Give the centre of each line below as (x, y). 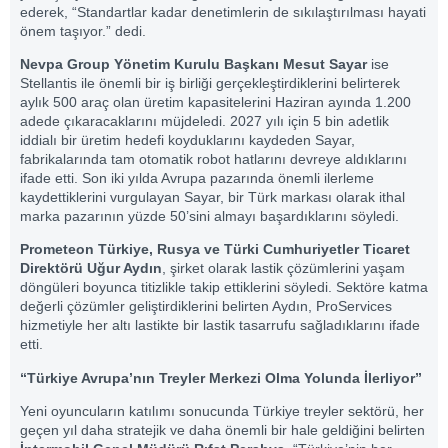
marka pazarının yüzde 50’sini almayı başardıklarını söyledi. (209, 216)
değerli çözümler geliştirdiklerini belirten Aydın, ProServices (206, 306)
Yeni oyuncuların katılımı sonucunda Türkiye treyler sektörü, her (222, 411)
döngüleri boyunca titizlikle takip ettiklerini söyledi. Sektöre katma (224, 287)
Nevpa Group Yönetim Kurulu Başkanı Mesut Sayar (193, 64)
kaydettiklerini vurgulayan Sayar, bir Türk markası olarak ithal (212, 197)
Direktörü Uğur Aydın (91, 268)
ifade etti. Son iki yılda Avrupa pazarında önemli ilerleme (197, 178)
